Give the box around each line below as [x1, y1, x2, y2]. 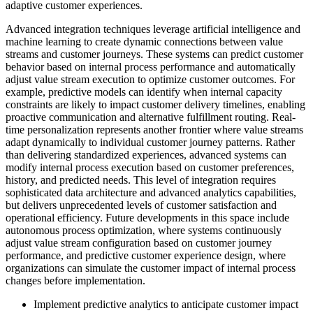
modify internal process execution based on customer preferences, [6, 161, 294, 174]
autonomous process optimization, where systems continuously [6, 224, 282, 237]
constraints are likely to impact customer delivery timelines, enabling [6, 99, 305, 111]
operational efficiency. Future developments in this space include [6, 212, 289, 224]
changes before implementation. [6, 275, 145, 287]
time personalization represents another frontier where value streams [6, 124, 303, 136]
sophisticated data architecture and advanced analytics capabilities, [6, 187, 296, 199]
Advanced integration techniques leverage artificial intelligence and [6, 23, 300, 36]
